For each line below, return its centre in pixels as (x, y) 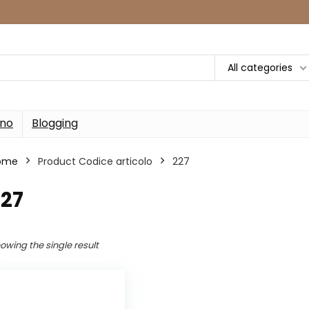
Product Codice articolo (95, 161)
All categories (260, 67)
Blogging (55, 123)
